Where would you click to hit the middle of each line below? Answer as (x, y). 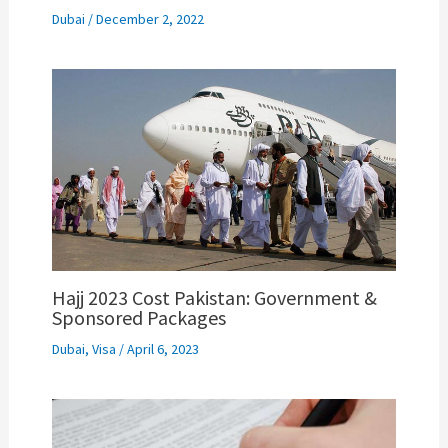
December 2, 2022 (149, 18)
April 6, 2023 (162, 349)
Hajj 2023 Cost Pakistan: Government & (214, 298)
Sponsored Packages (138, 318)
